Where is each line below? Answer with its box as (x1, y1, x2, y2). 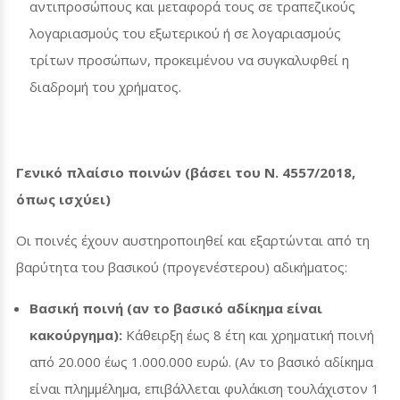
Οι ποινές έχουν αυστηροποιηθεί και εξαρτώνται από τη (16, 231, 370, 250)
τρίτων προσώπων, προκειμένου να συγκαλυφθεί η (29, 51, 349, 70)
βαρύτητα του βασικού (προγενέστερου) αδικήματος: (16, 258, 347, 277)
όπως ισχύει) (16, 190, 111, 209)
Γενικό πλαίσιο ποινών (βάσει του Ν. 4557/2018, (16, 163, 355, 182)
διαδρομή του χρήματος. (29, 78, 181, 96)
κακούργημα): (29, 326, 122, 345)
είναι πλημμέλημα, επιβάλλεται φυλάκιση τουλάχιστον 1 (29, 379, 379, 398)
